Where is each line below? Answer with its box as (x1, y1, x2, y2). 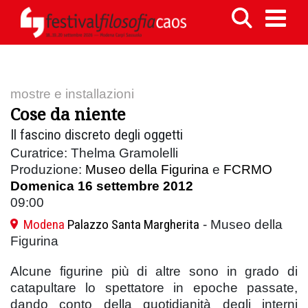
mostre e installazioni (10, 86, 134, 101)
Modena (23, 216, 65, 232)
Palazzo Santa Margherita (67, 216, 199, 232)
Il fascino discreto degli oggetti (10, 126, 183, 143)
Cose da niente (10, 102, 126, 125)
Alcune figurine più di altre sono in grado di (10, 263, 298, 278)
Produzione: (10, 162, 85, 177)
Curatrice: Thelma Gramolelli (10, 145, 178, 160)
